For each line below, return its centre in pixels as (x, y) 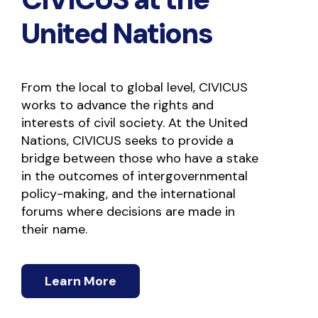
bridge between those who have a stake (140, 158)
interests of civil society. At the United (135, 123)
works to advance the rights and (117, 105)
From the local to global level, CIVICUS (135, 87)
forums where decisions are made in (128, 212)
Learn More (81, 281)
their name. (54, 229)
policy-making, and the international (128, 194)
